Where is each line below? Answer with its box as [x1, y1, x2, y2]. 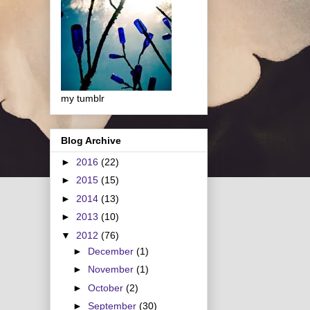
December [87, 245, 136, 257]
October [87, 282, 126, 293]
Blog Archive [61, 134, 121, 146]
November [87, 264, 136, 275]
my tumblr [61, 92, 104, 104]
